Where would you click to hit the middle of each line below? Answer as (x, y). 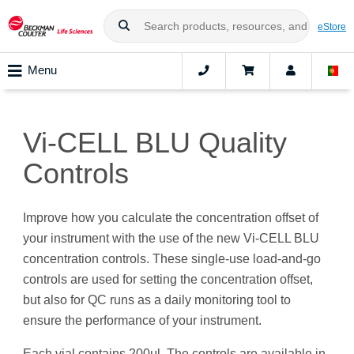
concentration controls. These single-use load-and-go (172, 259)
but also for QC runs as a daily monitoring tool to (157, 300)
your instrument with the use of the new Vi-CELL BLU (171, 239)
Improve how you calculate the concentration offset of (171, 218)
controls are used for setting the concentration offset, (168, 280)
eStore (332, 26)
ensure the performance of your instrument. (142, 321)
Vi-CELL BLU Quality (155, 143)
